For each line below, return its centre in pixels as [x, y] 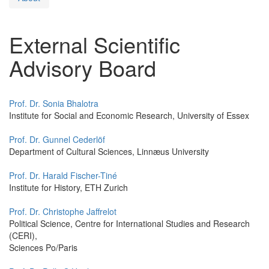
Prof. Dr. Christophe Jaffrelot [63, 211]
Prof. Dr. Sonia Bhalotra [54, 103]
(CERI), [23, 235]
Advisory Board [83, 67]
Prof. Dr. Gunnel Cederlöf [57, 139]
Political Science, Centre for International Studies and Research [129, 223]
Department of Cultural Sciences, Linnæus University [109, 151]
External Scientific [95, 44]
